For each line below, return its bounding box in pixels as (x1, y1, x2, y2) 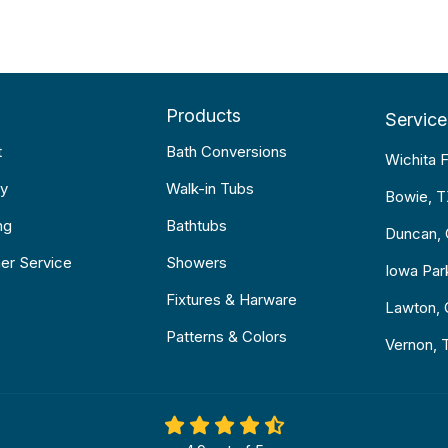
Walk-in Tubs (165, 179, 254, 199)
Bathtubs (165, 216, 227, 236)
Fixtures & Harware (165, 290, 297, 310)
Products (165, 105, 241, 127)
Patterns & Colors (165, 327, 287, 347)
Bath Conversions (165, 142, 287, 162)
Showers (165, 253, 227, 273)
